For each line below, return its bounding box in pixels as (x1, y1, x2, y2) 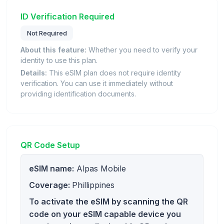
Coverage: (29, 179, 72, 190)
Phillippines (72, 179, 114, 190)
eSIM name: (29, 163, 74, 173)
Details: (20, 68, 47, 77)
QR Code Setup (20, 139, 80, 150)
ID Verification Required (20, 11, 114, 22)
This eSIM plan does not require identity (47, 68, 181, 77)
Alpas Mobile (74, 163, 126, 173)
